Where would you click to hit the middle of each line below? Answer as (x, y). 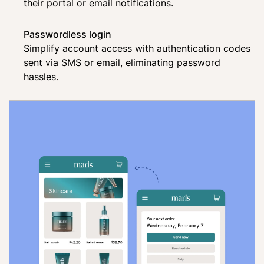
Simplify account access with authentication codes (137, 48)
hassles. (41, 76)
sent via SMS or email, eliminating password (122, 62)
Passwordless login (67, 34)
